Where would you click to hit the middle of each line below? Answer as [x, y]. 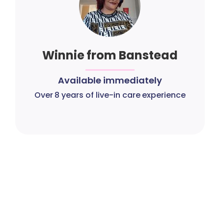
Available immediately [110, 80]
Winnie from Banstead [110, 55]
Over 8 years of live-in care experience [110, 95]
